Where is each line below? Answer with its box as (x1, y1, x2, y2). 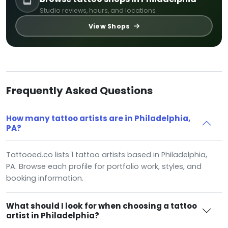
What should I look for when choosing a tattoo (6, 201, 197, 212)
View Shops (89, 21, 132, 31)
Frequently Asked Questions (6, 83, 153, 98)
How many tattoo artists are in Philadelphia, (6, 113, 190, 124)
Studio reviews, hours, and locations (40, 6, 156, 15)
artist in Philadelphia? (6, 210, 99, 221)
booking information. (6, 173, 83, 184)
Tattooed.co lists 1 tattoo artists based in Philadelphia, (6, 150, 207, 160)
